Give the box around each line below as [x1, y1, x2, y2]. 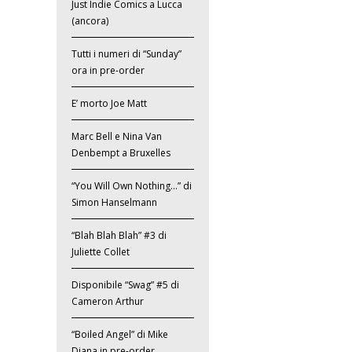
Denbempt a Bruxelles [71, 146, 171, 160]
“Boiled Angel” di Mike [71, 328, 169, 342]
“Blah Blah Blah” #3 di [71, 229, 167, 243]
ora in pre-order [71, 64, 145, 78]
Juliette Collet [71, 245, 130, 259]
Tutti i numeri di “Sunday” [71, 47, 182, 61]
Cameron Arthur [71, 295, 145, 309]
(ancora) [71, 14, 109, 28]
